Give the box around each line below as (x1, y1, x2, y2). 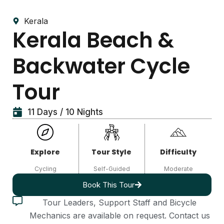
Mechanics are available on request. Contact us (29, 210, 210, 221)
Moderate (163, 165, 193, 173)
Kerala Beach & (12, 25, 174, 55)
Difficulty (160, 147, 197, 157)
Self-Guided (93, 165, 130, 173)
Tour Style (91, 147, 132, 157)
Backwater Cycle (12, 51, 190, 81)
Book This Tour (82, 180, 134, 190)
